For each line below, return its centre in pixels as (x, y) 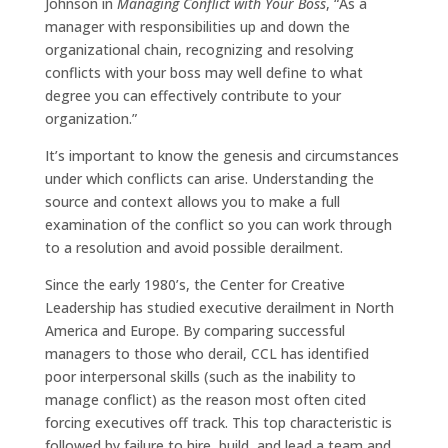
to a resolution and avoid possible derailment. (193, 247)
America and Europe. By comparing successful (194, 330)
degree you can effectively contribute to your (192, 95)
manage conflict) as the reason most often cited (205, 399)
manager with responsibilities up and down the (197, 26)
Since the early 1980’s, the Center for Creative (194, 284)
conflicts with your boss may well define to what (203, 72)
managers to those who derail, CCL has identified (206, 353)
